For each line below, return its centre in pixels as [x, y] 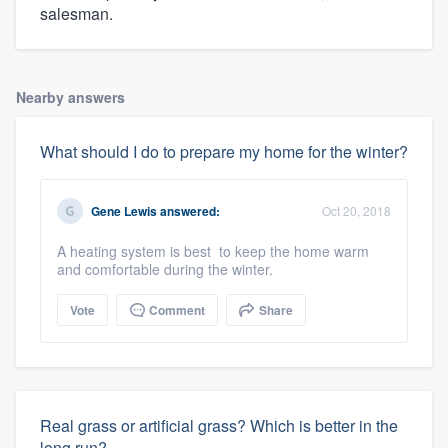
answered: [188, 210]
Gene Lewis [124, 210]
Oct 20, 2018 [356, 210]
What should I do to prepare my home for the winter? [224, 151]
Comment [175, 309]
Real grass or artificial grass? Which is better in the [219, 425]
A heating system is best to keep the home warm [213, 250]
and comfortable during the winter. [165, 268]
